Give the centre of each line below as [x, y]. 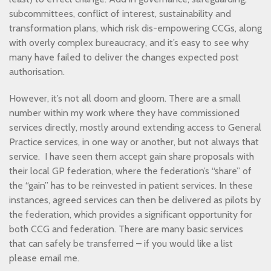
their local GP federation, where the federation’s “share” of [130, 171]
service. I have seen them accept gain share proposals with [132, 156]
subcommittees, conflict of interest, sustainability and [120, 14]
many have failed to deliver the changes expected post [124, 57]
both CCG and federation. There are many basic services [126, 229]
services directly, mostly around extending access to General [135, 127]
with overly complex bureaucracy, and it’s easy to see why [129, 43]
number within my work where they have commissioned [124, 113]
